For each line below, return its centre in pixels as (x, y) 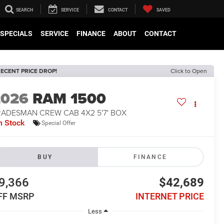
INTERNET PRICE (169, 196)
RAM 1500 (69, 99)
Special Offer (59, 123)
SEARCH (24, 10)
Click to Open (189, 71)
